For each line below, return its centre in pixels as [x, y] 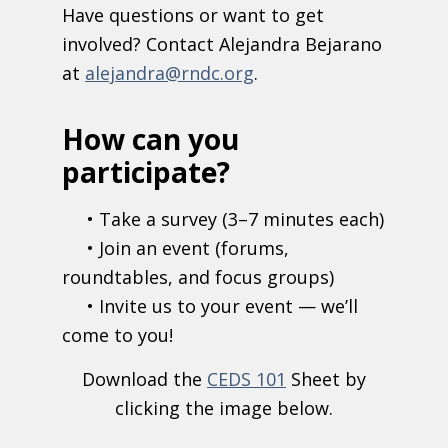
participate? [146, 172]
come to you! [118, 334]
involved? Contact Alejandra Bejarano [222, 44]
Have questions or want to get [193, 15]
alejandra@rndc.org [170, 73]
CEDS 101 [246, 379]
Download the [144, 379]
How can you [151, 139]
